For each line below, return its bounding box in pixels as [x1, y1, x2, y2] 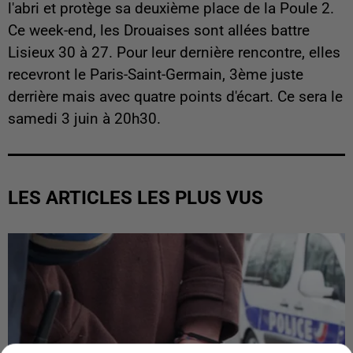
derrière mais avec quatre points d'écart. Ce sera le [8, 87, 343, 106]
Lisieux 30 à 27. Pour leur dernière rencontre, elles [8, 43, 340, 61]
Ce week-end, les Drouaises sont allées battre [8, 21, 310, 39]
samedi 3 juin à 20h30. [8, 110, 161, 128]
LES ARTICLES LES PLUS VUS [8, 186, 263, 209]
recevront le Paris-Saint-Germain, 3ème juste [8, 65, 303, 84]
